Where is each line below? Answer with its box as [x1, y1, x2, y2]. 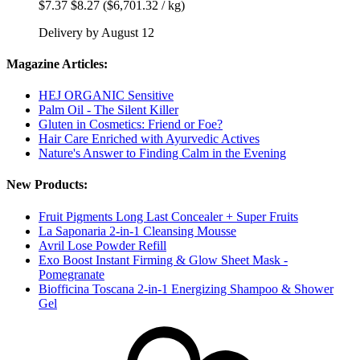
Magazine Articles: [6, 56, 108, 71]
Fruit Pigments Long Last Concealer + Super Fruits [39, 209, 298, 223]
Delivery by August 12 [39, 25, 154, 39]
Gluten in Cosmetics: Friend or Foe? [39, 117, 223, 132]
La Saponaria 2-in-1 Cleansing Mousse [39, 223, 236, 238]
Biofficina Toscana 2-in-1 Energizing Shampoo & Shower [39, 281, 333, 296]
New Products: [6, 178, 88, 192]
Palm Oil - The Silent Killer [39, 103, 178, 117]
